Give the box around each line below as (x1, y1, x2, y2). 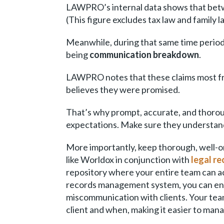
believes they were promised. (66, 84, 180, 95)
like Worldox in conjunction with (66, 154, 191, 165)
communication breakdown (89, 49, 199, 60)
